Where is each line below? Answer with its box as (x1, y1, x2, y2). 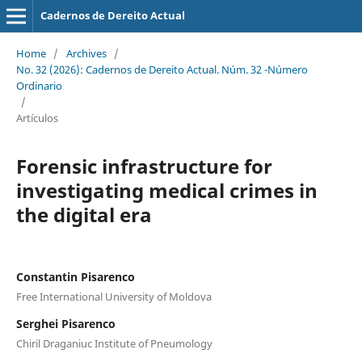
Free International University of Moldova (15, 288, 212, 304)
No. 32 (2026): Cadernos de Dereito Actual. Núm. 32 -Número (15, 61, 308, 77)
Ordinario (15, 78, 62, 93)
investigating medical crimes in (15, 176, 318, 204)
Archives (65, 45, 107, 61)
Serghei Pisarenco (15, 315, 116, 331)
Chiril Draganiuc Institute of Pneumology (15, 335, 213, 351)
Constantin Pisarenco (15, 268, 135, 284)
